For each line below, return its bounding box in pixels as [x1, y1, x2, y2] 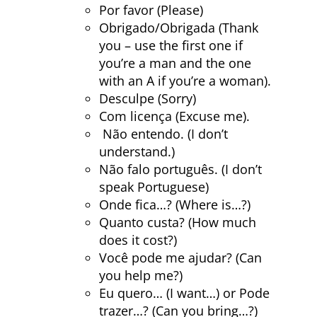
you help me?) [99, 267, 183, 284]
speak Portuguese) [99, 178, 209, 196]
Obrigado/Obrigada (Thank [99, 19, 258, 37]
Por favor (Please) [99, 1, 203, 19]
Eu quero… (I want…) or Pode [99, 284, 270, 302]
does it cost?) [99, 231, 177, 249]
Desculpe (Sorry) [99, 90, 196, 108]
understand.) [99, 143, 175, 161]
